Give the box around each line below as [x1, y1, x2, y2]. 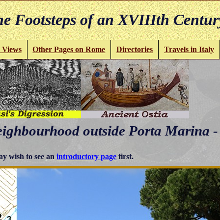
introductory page [56, 152, 117, 161]
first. [116, 152, 134, 161]
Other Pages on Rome [32, 45, 106, 54]
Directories [116, 45, 153, 54]
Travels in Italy [164, 45, 214, 54]
